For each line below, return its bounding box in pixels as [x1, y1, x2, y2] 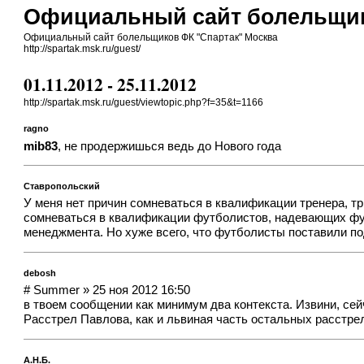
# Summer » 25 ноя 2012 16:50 [24, 284, 191, 297]
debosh [24, 267, 57, 278]
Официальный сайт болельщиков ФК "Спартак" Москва [24, 32, 279, 43]
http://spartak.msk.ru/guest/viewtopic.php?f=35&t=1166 [24, 97, 264, 109]
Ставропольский [24, 180, 101, 191]
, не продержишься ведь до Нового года [58, 139, 282, 153]
